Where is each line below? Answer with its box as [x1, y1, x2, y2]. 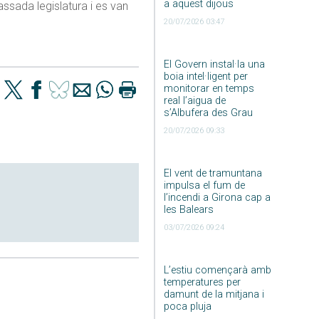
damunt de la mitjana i [163, 288, 264, 300]
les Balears [163, 203, 214, 216]
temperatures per [163, 276, 241, 288]
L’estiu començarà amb [163, 263, 271, 276]
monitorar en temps [163, 82, 254, 95]
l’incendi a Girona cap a [163, 191, 271, 204]
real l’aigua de [163, 94, 226, 107]
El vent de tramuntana [163, 167, 262, 179]
